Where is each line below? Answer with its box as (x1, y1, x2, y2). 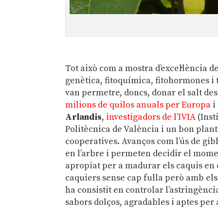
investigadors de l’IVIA (106, 111, 196, 123)
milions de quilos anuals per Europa (65, 99, 211, 111)
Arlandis (65, 111, 102, 123)
